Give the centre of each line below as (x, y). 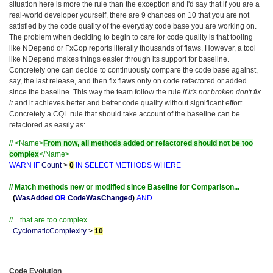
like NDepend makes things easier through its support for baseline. (119, 59)
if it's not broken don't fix (222, 92)
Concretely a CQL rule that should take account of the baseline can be (125, 114)
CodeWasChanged (100, 198)
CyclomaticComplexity (50, 231)
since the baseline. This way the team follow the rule (96, 92)
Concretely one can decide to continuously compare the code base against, (133, 70)
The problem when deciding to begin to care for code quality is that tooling (131, 37)
